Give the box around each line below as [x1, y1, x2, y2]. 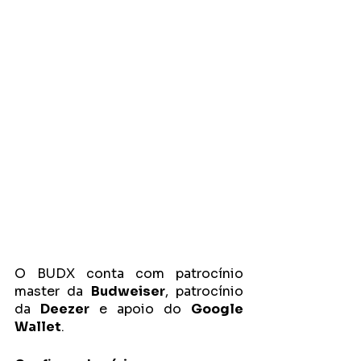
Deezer [40, 300, 89, 317]
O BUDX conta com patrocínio [15, 264, 243, 282]
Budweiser [90, 282, 165, 300]
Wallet [15, 317, 61, 335]
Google [191, 300, 243, 317]
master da [15, 282, 91, 300]
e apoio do [89, 300, 191, 317]
